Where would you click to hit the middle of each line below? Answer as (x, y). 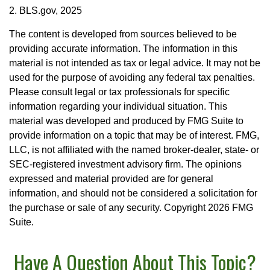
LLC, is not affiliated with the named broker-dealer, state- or (134, 149)
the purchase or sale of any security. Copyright (108, 207)
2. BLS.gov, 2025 (46, 10)
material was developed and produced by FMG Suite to (126, 121)
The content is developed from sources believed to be (123, 34)
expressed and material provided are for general (111, 178)
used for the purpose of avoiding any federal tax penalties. (132, 77)
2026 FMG (231, 207)
